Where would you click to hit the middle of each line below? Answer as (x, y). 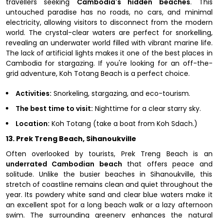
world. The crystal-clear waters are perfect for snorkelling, (109, 32)
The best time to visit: (54, 108)
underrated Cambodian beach (64, 164)
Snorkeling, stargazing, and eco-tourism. (121, 93)
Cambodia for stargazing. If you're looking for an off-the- (109, 63)
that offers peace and (167, 164)
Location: (32, 123)
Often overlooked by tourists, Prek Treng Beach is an (109, 154)
